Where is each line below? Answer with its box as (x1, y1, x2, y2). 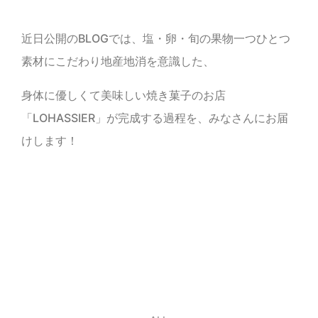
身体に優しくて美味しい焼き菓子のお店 (21, 88, 226, 102)
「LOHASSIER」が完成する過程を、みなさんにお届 (21, 111, 288, 125)
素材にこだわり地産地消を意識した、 (21, 54, 214, 68)
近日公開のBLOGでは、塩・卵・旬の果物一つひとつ (21, 31, 290, 45)
